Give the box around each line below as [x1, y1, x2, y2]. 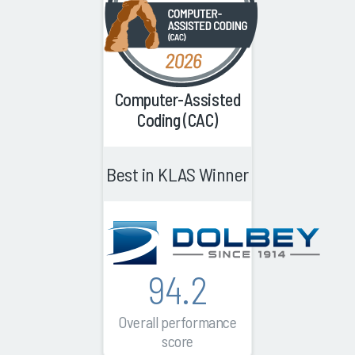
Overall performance [118, 312, 237, 332]
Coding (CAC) [137, 109, 218, 131]
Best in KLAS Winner [106, 162, 249, 186]
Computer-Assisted [114, 89, 241, 110]
